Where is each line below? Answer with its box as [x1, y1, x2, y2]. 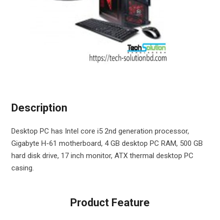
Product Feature [70, 196, 150, 209]
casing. [11, 164, 34, 172]
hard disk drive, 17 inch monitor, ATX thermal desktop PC [11, 151, 193, 160]
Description [11, 101, 67, 114]
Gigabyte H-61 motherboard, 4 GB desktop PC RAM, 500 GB [11, 139, 203, 148]
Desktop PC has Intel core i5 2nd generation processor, [11, 127, 189, 136]
